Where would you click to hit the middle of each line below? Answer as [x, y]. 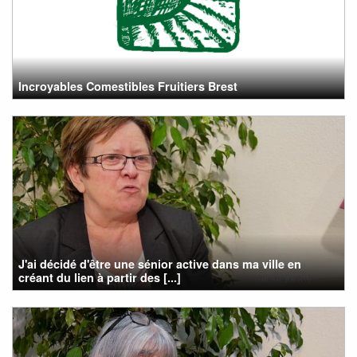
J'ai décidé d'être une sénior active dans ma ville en [160, 263]
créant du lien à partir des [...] [100, 277]
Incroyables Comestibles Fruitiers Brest [128, 86]
